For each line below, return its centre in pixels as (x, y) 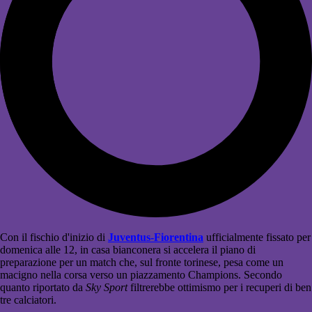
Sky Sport (107, 288)
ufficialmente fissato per (257, 237)
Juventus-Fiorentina (156, 237)
